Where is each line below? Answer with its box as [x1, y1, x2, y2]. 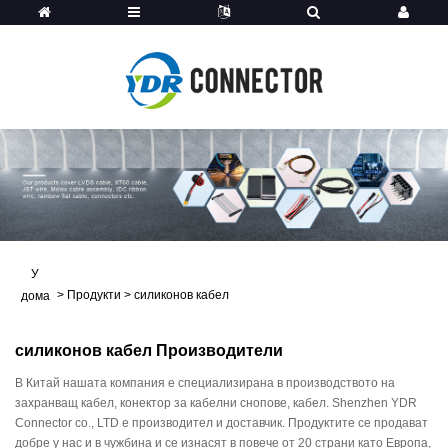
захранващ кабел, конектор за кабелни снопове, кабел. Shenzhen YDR [15, 396, 417, 410]
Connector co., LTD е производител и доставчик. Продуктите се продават [15, 416, 428, 430]
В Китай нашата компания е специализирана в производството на [15, 376, 395, 390]
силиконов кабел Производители [15, 342, 283, 359]
